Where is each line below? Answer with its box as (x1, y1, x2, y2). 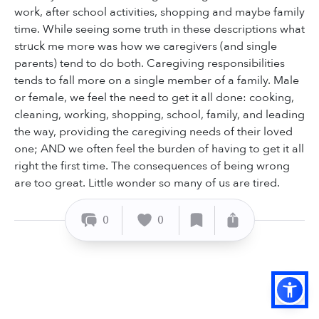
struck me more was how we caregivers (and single (14, 38, 277, 55)
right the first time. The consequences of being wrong (14, 158, 290, 174)
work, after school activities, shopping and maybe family (14, 4, 305, 21)
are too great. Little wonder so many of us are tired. (14, 175, 280, 192)
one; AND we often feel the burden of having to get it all (14, 141, 304, 157)
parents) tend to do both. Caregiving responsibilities (14, 56, 285, 72)
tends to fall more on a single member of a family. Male (14, 73, 299, 89)
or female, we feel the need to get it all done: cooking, (14, 90, 294, 106)
